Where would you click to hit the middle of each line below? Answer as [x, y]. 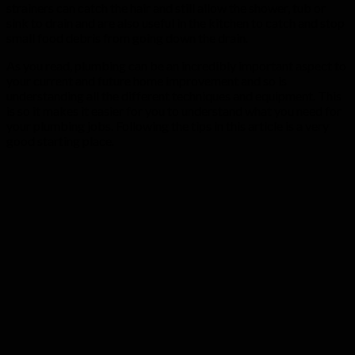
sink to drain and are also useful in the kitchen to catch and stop [176, 22]
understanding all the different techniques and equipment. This [174, 95]
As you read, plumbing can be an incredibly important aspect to [176, 65]
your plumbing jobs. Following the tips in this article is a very [168, 125]
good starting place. [60, 140]
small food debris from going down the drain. [127, 37]
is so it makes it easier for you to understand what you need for [174, 110]
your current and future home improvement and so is [147, 80]
